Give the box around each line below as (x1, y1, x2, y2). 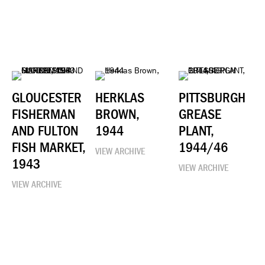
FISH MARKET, (12, 139, 86, 156)
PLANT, (179, 122, 215, 140)
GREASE (179, 106, 222, 123)
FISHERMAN (12, 106, 75, 123)
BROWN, (95, 106, 140, 123)
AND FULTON (12, 122, 78, 140)
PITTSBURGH (179, 89, 246, 106)
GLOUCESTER (12, 89, 82, 106)
